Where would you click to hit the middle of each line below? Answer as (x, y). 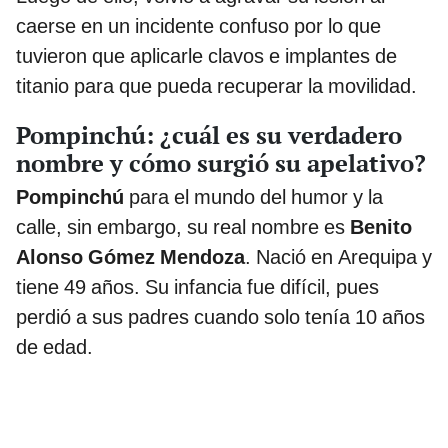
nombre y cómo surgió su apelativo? (221, 162)
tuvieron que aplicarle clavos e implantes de (206, 55)
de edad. (54, 346)
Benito (378, 226)
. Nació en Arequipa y (338, 256)
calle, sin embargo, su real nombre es (180, 226)
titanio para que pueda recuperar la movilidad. (216, 85)
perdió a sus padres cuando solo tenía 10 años (220, 316)
